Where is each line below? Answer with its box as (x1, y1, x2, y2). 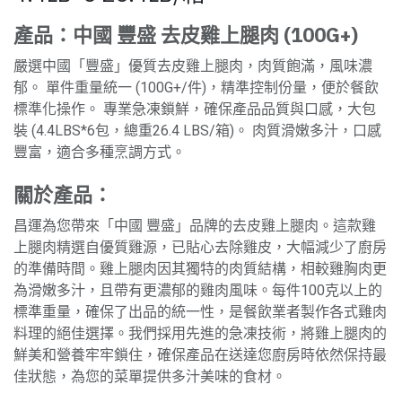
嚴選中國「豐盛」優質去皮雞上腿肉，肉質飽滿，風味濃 (13, 57, 372, 74)
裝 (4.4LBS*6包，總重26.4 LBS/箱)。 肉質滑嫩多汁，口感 (13, 121, 381, 139)
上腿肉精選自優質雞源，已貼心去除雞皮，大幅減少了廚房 (13, 238, 387, 256)
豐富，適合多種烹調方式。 (13, 143, 186, 161)
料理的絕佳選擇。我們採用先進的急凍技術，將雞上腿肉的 (13, 324, 387, 342)
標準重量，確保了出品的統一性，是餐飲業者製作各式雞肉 (13, 302, 387, 320)
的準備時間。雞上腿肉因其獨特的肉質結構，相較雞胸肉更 (13, 259, 387, 277)
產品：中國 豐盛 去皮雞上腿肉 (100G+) (13, 21, 358, 48)
